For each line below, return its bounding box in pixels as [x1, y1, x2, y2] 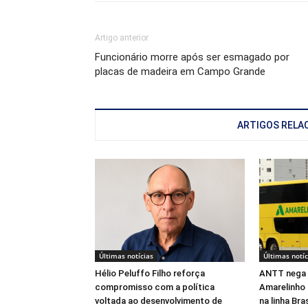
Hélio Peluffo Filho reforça [95, 268, 205, 278]
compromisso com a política [95, 282, 214, 292]
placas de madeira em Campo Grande [95, 65, 265, 78]
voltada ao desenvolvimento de [95, 296, 222, 306]
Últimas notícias [99, 251, 153, 261]
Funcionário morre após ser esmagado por [95, 51, 289, 63]
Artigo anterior [95, 33, 148, 43]
